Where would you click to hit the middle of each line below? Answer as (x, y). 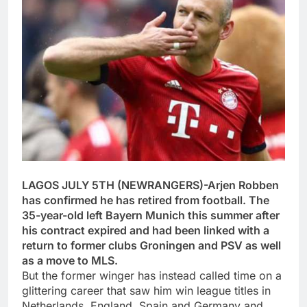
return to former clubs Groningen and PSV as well (151, 245)
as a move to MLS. (70, 260)
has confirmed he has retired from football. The (146, 200)
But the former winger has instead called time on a (152, 275)
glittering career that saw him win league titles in (146, 290)
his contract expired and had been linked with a (146, 230)
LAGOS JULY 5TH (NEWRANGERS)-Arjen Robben (150, 185)
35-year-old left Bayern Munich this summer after (151, 215)
